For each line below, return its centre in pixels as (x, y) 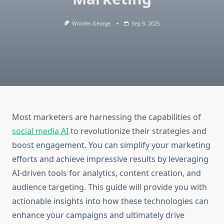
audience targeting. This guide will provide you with (109, 187)
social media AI (40, 131)
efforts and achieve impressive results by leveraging (110, 159)
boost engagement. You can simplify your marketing (111, 145)
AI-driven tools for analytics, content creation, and (106, 173)
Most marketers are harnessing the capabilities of (106, 117)
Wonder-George (91, 23)
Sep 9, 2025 (146, 23)
